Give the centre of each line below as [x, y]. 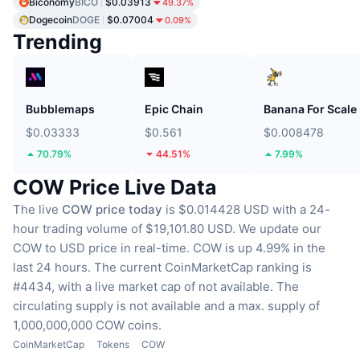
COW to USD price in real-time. [101, 247]
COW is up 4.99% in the [259, 247]
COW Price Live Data [115, 187]
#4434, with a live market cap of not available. [143, 286]
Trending [57, 41]
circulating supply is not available [107, 305]
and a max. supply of [262, 305]
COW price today [112, 209]
